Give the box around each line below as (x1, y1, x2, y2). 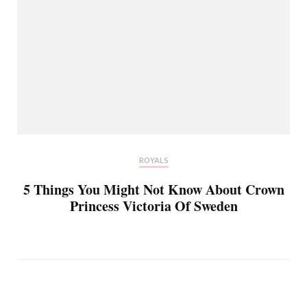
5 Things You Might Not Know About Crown (23, 179, 284, 199)
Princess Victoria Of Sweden (69, 195, 238, 216)
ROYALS (138, 152, 169, 168)
